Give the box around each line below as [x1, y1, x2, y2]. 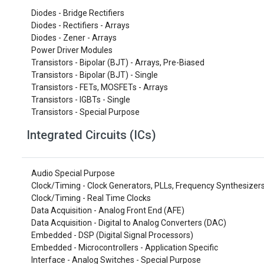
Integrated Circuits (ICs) [27, 128, 156, 142]
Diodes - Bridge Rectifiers [31, 8, 124, 18]
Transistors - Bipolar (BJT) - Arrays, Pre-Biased [31, 58, 204, 67]
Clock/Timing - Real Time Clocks [31, 193, 151, 203]
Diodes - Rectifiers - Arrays [31, 21, 130, 30]
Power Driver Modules [31, 45, 113, 55]
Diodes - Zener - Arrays [31, 33, 117, 42]
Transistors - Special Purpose [31, 107, 140, 117]
